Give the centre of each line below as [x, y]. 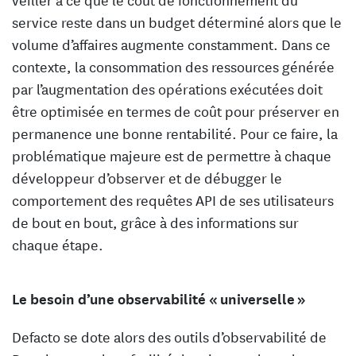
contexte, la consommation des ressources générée [173, 66]
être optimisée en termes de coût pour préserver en [176, 111]
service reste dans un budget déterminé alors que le [177, 22]
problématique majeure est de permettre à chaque [172, 155]
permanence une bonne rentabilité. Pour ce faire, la [175, 133]
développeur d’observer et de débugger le [147, 178]
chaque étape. [58, 244]
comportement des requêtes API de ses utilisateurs [173, 200]
